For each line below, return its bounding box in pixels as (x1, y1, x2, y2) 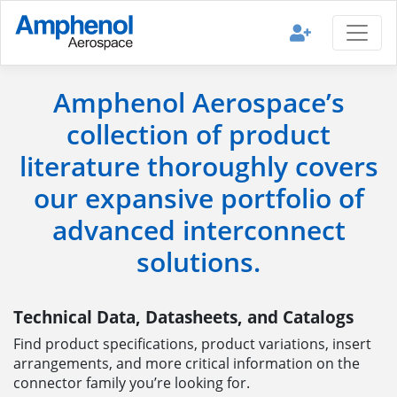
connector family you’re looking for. (13, 373, 250, 393)
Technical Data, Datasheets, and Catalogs (13, 305, 354, 330)
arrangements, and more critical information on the (13, 354, 360, 374)
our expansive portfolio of (33, 180, 364, 217)
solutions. (136, 244, 261, 281)
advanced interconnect (51, 212, 346, 249)
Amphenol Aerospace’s (52, 84, 345, 121)
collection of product (66, 116, 331, 153)
